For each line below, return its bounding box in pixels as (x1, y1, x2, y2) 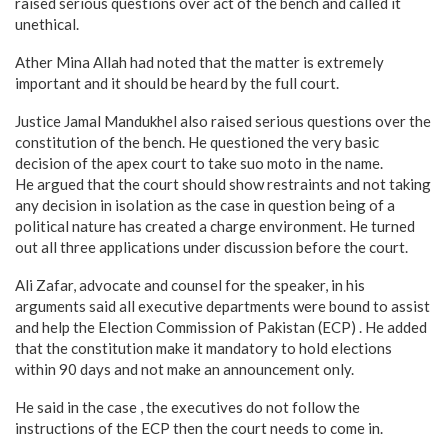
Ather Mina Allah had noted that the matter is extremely (15, 53, 384, 71)
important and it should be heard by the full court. (15, 74, 339, 92)
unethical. (15, 15, 79, 33)
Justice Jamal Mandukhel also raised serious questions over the (15, 112, 431, 130)
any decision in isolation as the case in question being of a (15, 196, 395, 214)
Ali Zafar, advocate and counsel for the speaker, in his (15, 276, 365, 294)
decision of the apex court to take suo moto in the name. (15, 154, 383, 172)
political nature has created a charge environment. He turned (15, 217, 415, 235)
